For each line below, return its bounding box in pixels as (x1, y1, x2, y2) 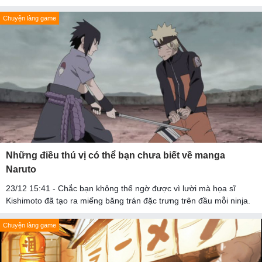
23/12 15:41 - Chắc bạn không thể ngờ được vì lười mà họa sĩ (6, 184, 236, 194)
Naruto (6, 164, 36, 175)
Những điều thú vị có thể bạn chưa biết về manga (6, 150, 225, 161)
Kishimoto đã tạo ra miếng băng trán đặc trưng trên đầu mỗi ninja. (6, 196, 250, 206)
